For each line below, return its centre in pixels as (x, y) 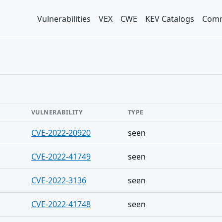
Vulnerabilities (64, 19)
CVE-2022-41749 (61, 157)
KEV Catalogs (170, 19)
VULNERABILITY (57, 112)
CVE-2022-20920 (61, 133)
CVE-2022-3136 (59, 180)
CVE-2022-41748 (61, 204)
